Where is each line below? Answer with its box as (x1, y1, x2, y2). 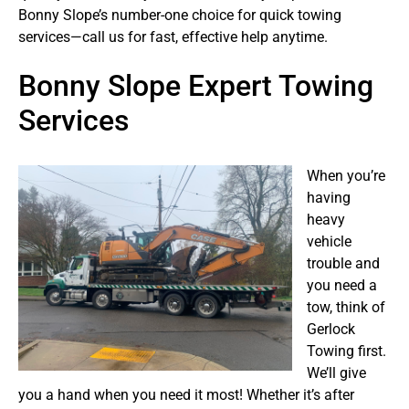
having (307, 189, 351, 207)
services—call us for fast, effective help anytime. (18, 27, 328, 46)
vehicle (307, 233, 351, 251)
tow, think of (307, 299, 385, 317)
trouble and (307, 255, 380, 273)
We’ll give (307, 364, 366, 383)
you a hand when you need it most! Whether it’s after (18, 386, 354, 404)
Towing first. (307, 342, 386, 361)
